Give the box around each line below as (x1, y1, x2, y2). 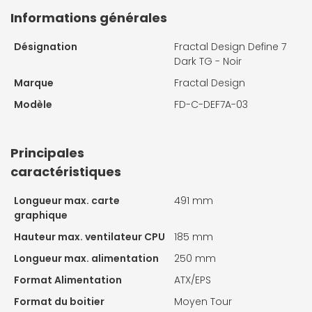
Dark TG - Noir (174, 54, 242, 69)
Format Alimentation (14, 273, 122, 288)
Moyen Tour (174, 295, 232, 309)
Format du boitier (14, 295, 104, 309)
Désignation (14, 40, 77, 54)
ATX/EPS (174, 273, 211, 288)
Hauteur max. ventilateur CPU (14, 230, 165, 244)
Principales (10, 144, 84, 162)
